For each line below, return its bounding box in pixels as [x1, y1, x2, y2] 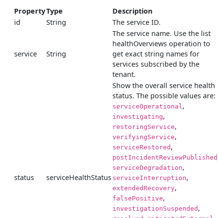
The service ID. [112, 18, 161, 27]
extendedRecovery [112, 184, 175, 192]
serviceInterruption [112, 174, 186, 182]
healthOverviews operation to [112, 39, 210, 49]
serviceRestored [112, 144, 171, 151]
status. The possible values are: [112, 91, 216, 101]
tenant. [112, 70, 136, 79]
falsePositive [112, 195, 163, 202]
